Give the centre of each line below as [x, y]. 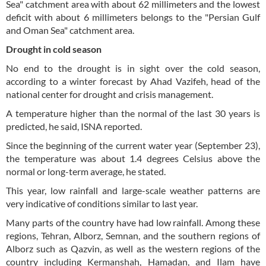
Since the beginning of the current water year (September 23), [133, 145]
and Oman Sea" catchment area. [70, 30]
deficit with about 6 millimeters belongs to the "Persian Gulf [133, 17]
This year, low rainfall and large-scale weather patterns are [133, 190]
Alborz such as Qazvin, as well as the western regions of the [133, 248]
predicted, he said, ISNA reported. [74, 126]
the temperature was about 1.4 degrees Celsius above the [133, 158]
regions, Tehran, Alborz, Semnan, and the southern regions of [133, 235]
